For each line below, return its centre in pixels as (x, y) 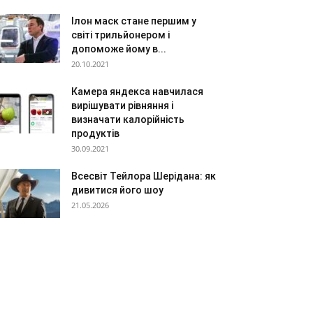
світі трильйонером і (121, 35)
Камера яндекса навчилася (137, 92)
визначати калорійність (128, 119)
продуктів (95, 133)
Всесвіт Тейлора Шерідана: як (144, 176)
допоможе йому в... (119, 49)
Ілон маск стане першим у (134, 21)
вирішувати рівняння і (122, 105)
